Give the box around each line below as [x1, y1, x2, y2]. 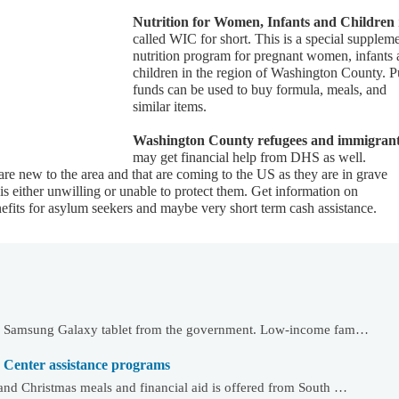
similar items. [133, 99, 207, 114]
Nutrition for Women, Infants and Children [133, 14, 395, 29]
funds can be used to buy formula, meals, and [133, 82, 387, 97]
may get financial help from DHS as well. [133, 150, 366, 165]
